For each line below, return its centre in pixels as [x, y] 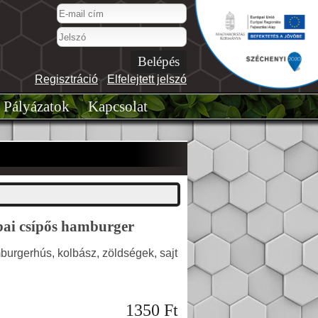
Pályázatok [36, 106]
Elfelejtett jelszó [147, 79]
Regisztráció [66, 79]
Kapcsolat [117, 106]
